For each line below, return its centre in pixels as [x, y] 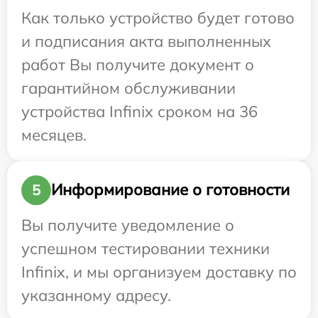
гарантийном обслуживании [128, 88]
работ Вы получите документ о [138, 64]
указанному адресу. [96, 295]
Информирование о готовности [170, 190]
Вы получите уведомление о [128, 225]
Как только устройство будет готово [158, 17]
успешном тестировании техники [146, 248]
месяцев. [54, 135]
